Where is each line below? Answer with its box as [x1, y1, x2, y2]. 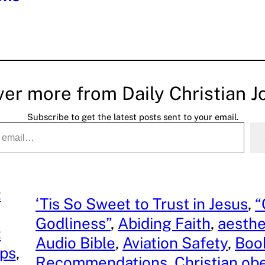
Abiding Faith [118, 214, 211, 233]
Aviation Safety [122, 234, 228, 253]
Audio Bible [35, 234, 115, 253]
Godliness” [35, 214, 111, 233]
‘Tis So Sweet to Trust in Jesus [35, 195, 248, 214]
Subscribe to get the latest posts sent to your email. [27, 111, 238, 122]
